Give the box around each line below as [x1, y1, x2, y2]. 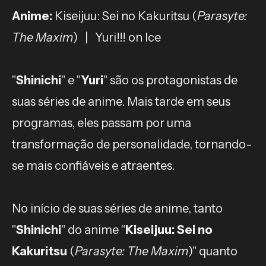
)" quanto [188, 243, 237, 258]
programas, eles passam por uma [12, 115, 191, 130]
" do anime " [61, 222, 125, 237]
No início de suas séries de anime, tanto [12, 201, 223, 216]
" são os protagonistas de [103, 72, 237, 87]
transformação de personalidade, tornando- [12, 137, 252, 151]
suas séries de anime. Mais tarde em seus [12, 94, 230, 109]
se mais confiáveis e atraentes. [12, 158, 175, 173]
